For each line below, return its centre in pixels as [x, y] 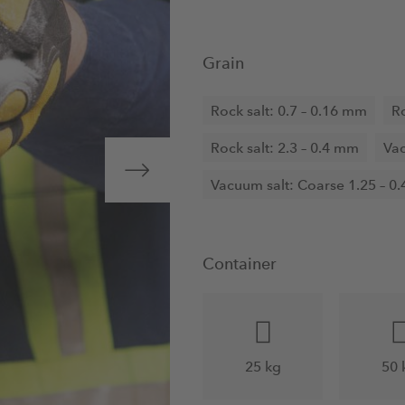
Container [240, 264]
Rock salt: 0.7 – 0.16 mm [289, 110]
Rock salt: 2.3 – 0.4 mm [285, 147]
